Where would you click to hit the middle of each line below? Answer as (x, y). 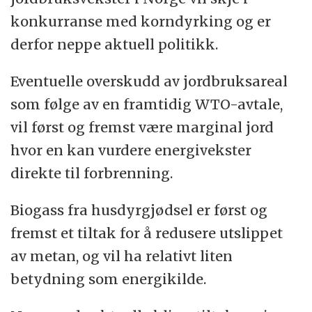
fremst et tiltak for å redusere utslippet (147, 233)
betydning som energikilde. (109, 279)
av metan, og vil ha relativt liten (122, 256)
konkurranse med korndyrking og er (141, 21)
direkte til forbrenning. (92, 173)
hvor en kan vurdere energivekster (131, 150)
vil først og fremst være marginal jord (142, 127)
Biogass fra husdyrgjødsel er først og (139, 210)
